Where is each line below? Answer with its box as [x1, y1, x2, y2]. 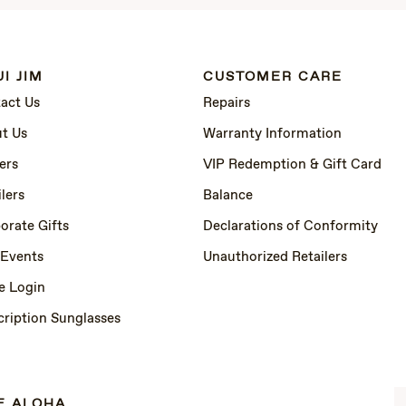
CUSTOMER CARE [203, 69, 343, 85]
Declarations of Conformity [203, 217, 378, 236]
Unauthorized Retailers [203, 247, 347, 266]
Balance [203, 186, 253, 205]
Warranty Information [203, 124, 342, 143]
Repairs [203, 93, 250, 112]
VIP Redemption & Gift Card [203, 155, 382, 174]
